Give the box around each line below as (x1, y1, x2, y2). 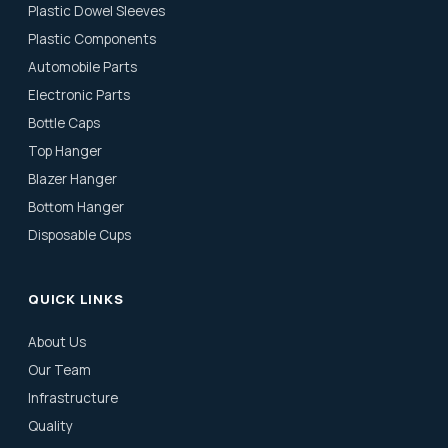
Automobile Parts (28, 58, 137, 76)
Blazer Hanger (28, 170, 117, 188)
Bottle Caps (28, 114, 100, 132)
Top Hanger (28, 142, 102, 160)
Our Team (28, 361, 91, 379)
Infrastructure (28, 389, 118, 407)
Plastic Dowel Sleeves (28, 2, 165, 20)
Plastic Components (28, 30, 156, 48)
